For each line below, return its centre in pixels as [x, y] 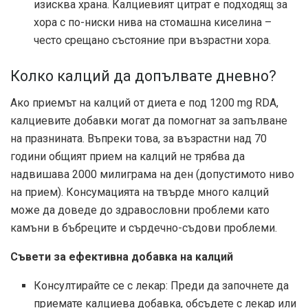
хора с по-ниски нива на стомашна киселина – [153, 23]
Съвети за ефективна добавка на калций [122, 257]
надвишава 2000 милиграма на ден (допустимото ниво [152, 175]
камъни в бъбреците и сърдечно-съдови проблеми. [144, 228]
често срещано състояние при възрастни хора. [153, 41]
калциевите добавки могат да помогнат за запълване [149, 121]
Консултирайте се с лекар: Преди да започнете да [162, 286]
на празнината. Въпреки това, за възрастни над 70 [139, 139]
